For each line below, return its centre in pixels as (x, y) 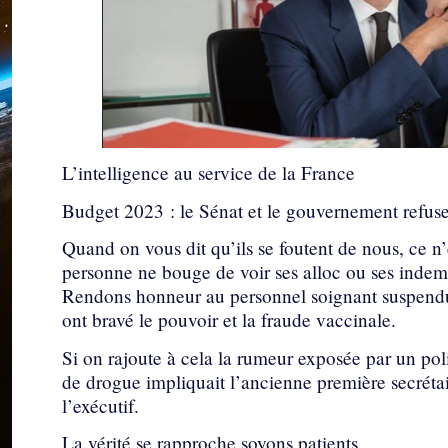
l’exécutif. (100, 405)
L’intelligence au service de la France (208, 173)
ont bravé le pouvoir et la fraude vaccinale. (229, 320)
